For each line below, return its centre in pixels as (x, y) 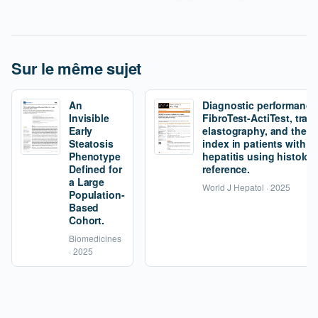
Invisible (89, 117)
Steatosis (91, 143)
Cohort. (87, 220)
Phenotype (95, 156)
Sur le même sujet (77, 68)
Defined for (95, 169)
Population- (97, 194)
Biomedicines (95, 238)
